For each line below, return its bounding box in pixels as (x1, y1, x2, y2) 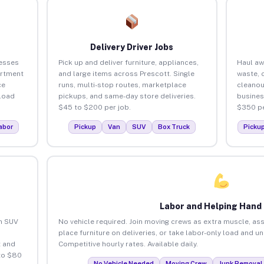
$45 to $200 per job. (58, 103, 131, 111)
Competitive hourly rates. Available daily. (58, 239, 198, 248)
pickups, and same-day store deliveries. (58, 91, 196, 100)
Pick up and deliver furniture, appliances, (58, 58, 199, 67)
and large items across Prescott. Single (58, 69, 194, 78)
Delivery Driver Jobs (90, 42, 174, 52)
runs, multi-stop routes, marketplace (58, 80, 186, 89)
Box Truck (157, 123, 190, 130)
